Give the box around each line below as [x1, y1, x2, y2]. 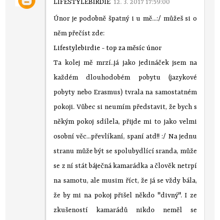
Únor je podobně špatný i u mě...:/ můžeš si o [54, 14, 197, 23]
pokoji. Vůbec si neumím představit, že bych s [54, 103, 197, 111]
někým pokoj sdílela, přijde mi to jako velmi [54, 117, 197, 126]
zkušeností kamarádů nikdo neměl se [54, 206, 197, 214]
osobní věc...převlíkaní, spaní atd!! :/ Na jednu [54, 132, 197, 140]
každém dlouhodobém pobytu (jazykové [54, 73, 197, 82]
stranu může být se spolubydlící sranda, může [54, 147, 197, 155]
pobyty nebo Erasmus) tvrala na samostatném [54, 88, 197, 96]
